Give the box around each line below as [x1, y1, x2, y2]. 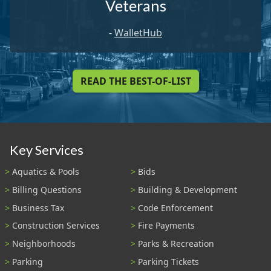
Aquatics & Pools [12, 166, 79, 178]
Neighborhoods [12, 238, 76, 250]
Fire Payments [138, 220, 195, 232]
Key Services [10, 142, 83, 158]
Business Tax [12, 201, 64, 214]
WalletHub [114, 26, 162, 40]
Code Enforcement [138, 201, 213, 214]
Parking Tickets [138, 256, 199, 267]
